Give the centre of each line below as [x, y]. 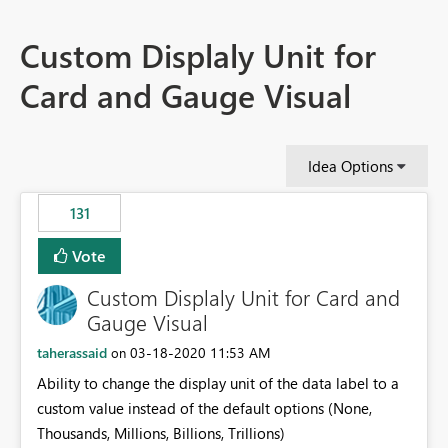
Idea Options [350, 165]
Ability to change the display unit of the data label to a [218, 382]
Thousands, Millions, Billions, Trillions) [161, 432]
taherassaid [72, 352]
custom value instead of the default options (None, [204, 407]
